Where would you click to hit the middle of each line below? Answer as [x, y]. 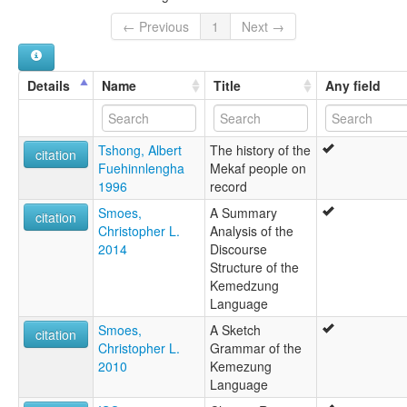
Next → [263, 27]
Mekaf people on [258, 169]
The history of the [260, 150]
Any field [353, 86]
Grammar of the [256, 348]
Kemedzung [244, 286]
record [228, 187]
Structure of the [254, 268]
